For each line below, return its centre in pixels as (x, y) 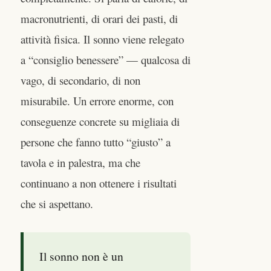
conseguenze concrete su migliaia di (100, 121)
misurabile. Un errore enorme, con (97, 100)
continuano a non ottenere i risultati (99, 183)
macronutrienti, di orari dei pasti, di (99, 18)
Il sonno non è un (81, 256)
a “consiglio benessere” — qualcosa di (106, 59)
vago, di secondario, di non (80, 80)
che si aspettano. (57, 203)
